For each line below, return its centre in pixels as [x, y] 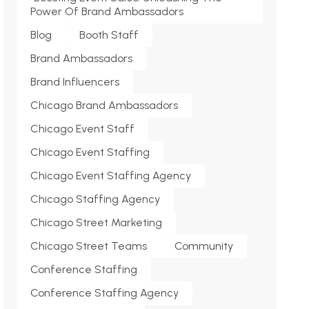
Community [204, 246]
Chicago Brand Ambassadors [104, 105]
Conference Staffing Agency [105, 293]
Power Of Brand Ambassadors [107, 11]
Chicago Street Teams [89, 246]
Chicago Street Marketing [97, 222]
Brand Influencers [75, 82]
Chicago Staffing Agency [96, 199]
